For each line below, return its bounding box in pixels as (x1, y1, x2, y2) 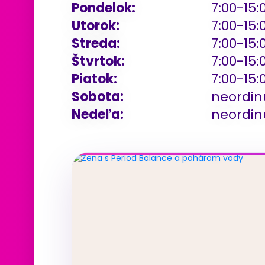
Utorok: (72, 16, 119, 35)
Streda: (72, 34, 120, 53)
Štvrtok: (72, 51, 125, 70)
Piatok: (72, 69, 117, 88)
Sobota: (72, 87, 124, 106)
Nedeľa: (72, 105, 124, 124)
